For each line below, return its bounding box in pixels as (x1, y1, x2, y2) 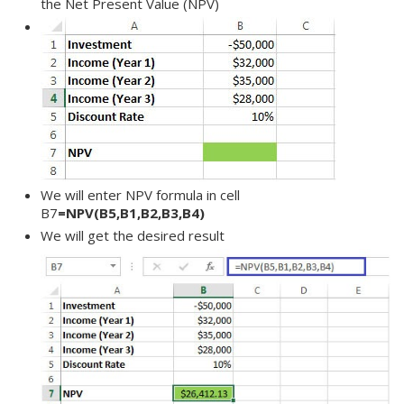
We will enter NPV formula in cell (41, 185, 240, 204)
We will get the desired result (41, 225, 225, 244)
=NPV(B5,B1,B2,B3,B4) (58, 203, 205, 222)
